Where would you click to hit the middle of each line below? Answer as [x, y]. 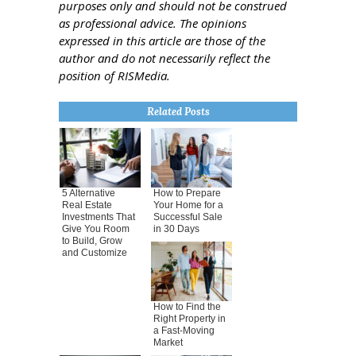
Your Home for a [188, 205]
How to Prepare [187, 193]
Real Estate [87, 205]
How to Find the [187, 307]
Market [168, 342]
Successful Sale [188, 217]
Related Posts [178, 112]
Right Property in [190, 319]
